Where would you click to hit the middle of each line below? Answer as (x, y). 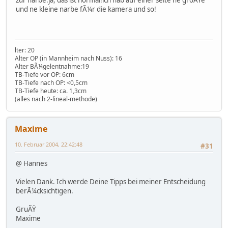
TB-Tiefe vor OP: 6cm (45, 74)
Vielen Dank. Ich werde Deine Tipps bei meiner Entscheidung (111, 181)
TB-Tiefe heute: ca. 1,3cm (52, 91)
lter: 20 (58, 50)
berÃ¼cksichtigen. (45, 191)
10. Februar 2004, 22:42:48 (49, 144)
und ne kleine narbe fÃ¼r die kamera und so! (86, 9)
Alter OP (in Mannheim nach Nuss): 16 (68, 58)
